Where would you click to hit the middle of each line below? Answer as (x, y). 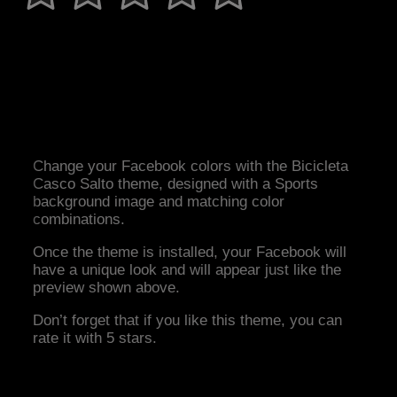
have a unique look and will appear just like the (187, 270)
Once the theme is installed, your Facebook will (190, 253)
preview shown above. (107, 288)
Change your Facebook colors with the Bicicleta (191, 167)
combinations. (79, 220)
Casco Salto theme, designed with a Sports (176, 184)
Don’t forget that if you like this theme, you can (188, 321)
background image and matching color (159, 202)
